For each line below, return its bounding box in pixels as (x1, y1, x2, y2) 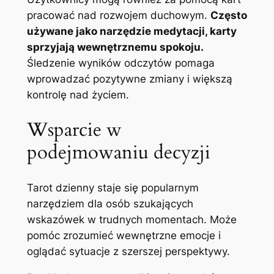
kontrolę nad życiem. (26, 89, 129, 102)
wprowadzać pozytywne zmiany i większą (26, 73, 232, 86)
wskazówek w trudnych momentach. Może (26, 213, 237, 226)
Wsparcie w (26, 117, 122, 143)
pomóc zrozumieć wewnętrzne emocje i (26, 229, 221, 242)
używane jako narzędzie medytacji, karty (26, 25, 237, 38)
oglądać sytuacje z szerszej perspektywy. (26, 245, 230, 257)
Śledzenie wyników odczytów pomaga (26, 57, 215, 70)
